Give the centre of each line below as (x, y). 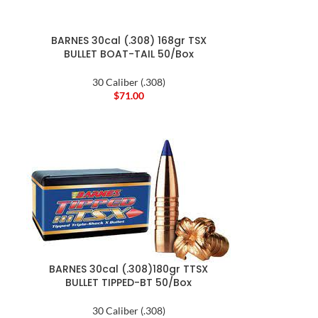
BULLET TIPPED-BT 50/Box (129, 283)
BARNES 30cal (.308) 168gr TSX (128, 40)
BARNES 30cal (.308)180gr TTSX (129, 269)
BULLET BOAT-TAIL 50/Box (128, 54)
